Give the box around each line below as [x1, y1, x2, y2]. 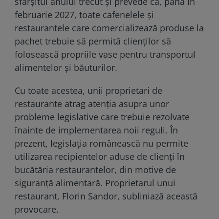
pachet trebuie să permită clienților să [15, 35, 171, 47]
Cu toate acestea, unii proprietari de [15, 84, 162, 96]
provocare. [15, 203, 59, 215]
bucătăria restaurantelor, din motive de [15, 163, 176, 175]
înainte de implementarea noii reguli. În [15, 124, 178, 136]
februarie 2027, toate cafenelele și [15, 8, 154, 21]
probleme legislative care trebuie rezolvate [15, 110, 190, 123]
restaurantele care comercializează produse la [15, 22, 204, 34]
